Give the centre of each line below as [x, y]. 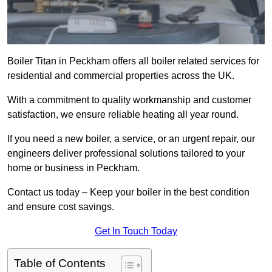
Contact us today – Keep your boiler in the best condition [128, 192]
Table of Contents [60, 263]
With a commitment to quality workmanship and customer [129, 100]
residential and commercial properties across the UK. [122, 76]
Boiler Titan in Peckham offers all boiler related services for [133, 61]
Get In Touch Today [136, 231]
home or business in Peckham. [75, 168]
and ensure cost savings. [61, 207]
